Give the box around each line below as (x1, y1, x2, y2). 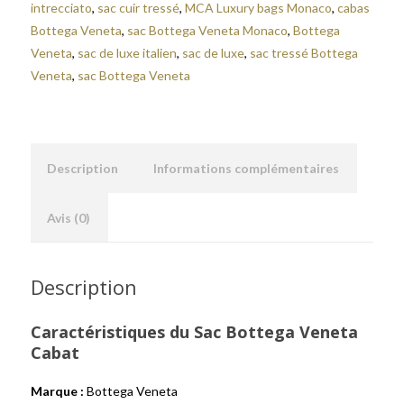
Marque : (31, 383, 84, 399)
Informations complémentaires (153, 161, 339, 176)
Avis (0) (47, 210, 90, 225)
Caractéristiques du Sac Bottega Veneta (31, 321, 358, 343)
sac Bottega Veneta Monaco (127, 23, 288, 38)
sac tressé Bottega (250, 45, 358, 60)
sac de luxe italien (78, 45, 177, 60)
